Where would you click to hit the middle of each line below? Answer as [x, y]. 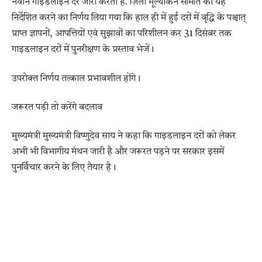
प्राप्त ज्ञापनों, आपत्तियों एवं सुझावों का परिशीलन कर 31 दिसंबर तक [122, 34]
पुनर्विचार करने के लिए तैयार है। [64, 168]
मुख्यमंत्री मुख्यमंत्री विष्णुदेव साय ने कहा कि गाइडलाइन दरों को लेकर [124, 137]
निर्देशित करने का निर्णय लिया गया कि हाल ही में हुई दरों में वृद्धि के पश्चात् [129, 18]
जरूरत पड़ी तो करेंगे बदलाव [57, 107]
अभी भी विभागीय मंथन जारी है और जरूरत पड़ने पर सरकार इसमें [118, 152]
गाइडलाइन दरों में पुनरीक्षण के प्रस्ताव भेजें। [83, 50]
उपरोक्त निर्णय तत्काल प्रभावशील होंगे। [76, 79]
